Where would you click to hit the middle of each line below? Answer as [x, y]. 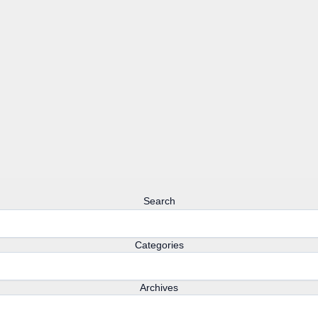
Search [159, 201]
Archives [159, 287]
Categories [159, 245]
